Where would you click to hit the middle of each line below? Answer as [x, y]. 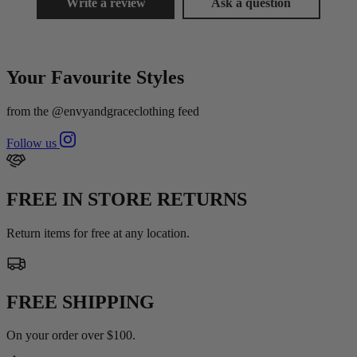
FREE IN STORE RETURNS [127, 199]
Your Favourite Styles [95, 77]
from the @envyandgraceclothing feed [103, 111]
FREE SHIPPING [80, 302]
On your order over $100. [71, 335]
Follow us [33, 143]
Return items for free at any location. [98, 233]
